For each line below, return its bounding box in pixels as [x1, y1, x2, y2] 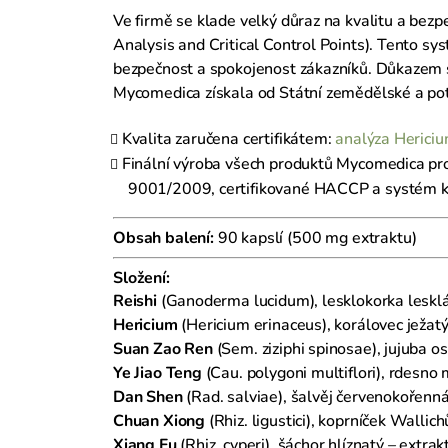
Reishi [113, 289, 157, 312]
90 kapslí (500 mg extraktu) [213, 226, 417, 249]
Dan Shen [113, 385, 183, 408]
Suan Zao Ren [113, 337, 213, 360]
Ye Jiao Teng [113, 361, 202, 384]
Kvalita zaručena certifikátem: [121, 127, 336, 150]
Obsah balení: [113, 226, 214, 249]
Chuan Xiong [113, 409, 206, 432]
